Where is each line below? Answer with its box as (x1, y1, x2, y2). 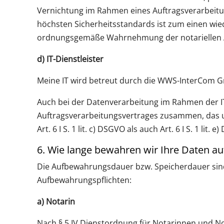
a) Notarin (36, 195, 75, 207)
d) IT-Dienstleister (36, 53, 103, 64)
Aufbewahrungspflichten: (36, 174, 131, 185)
